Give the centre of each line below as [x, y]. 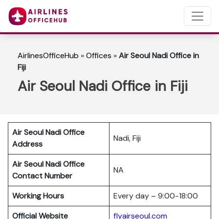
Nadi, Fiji [127, 138]
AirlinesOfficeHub [48, 55]
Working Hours [38, 196]
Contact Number [44, 176]
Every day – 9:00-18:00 [156, 196]
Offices [99, 55]
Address [27, 144]
